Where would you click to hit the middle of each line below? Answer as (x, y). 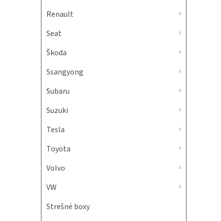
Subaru (58, 91)
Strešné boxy (68, 207)
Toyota (58, 149)
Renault (60, 14)
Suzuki (57, 110)
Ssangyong (65, 72)
